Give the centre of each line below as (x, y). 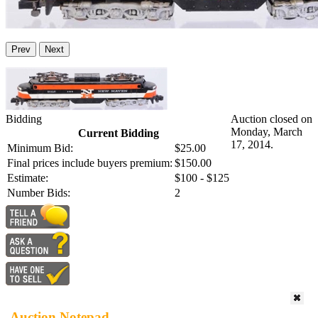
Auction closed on (272, 119)
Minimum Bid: (40, 148)
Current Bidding (118, 133)
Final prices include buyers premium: (90, 163)
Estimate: (28, 178)
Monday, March (267, 132)
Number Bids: (39, 193)
